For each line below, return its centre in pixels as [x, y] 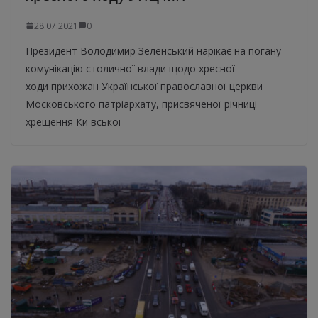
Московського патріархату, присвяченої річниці [141, 104]
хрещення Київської [73, 121]
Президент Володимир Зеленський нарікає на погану [153, 50]
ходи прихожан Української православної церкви [144, 86]
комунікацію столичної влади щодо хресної [130, 68]
